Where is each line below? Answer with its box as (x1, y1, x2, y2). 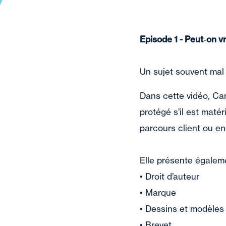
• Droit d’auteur (140, 171, 199, 182)
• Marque (140, 187, 176, 198)
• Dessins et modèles (140, 203, 224, 214)
